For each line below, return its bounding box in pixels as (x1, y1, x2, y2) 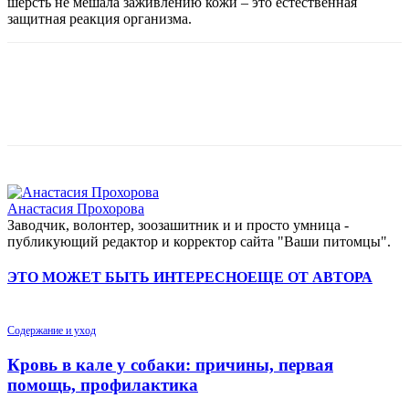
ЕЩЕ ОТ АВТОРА (247, 268, 372, 285)
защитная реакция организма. (7, 10, 192, 26)
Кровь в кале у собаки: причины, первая (7, 354, 333, 374)
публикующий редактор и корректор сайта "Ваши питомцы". (7, 233, 391, 249)
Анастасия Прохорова (7, 200, 144, 216)
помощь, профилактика (7, 374, 198, 394)
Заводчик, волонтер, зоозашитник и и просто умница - (7, 216, 349, 233)
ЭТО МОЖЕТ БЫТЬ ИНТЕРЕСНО (7, 268, 247, 285)
